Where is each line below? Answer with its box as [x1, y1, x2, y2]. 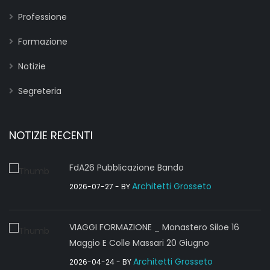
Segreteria [18, 85, 61, 97]
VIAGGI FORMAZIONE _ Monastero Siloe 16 [69, 221, 239, 233]
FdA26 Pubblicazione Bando [69, 162, 184, 174]
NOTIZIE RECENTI [9, 128, 93, 143]
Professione [18, 11, 67, 23]
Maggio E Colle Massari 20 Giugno [69, 237, 209, 249]
